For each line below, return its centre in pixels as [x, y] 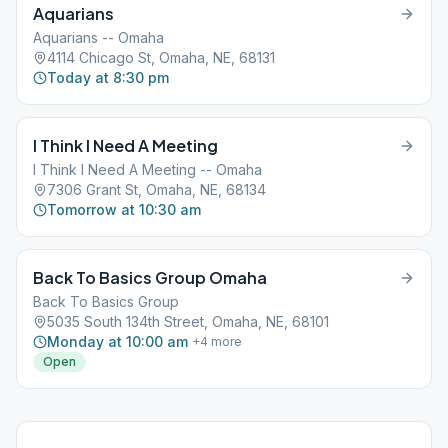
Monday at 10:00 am [117, 341]
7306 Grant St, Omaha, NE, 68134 [156, 189]
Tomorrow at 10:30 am [124, 209]
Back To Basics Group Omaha [150, 277]
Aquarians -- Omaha [98, 37]
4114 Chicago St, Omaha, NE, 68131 [161, 57]
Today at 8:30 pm [108, 77]
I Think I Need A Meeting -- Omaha [147, 169]
